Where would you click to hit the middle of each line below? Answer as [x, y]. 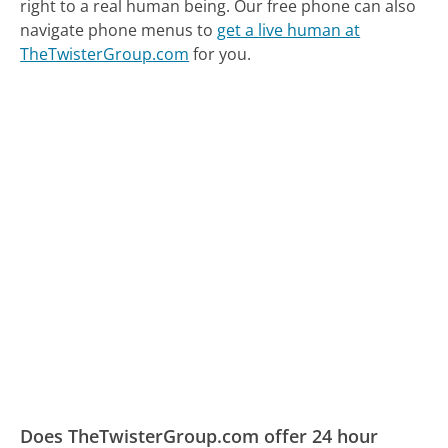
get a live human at [289, 29]
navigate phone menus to [119, 29]
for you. [220, 53]
